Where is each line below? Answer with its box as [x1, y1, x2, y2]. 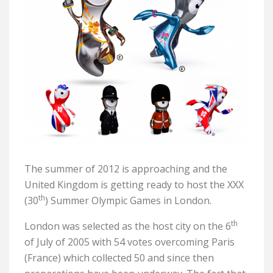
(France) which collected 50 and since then [24, 250, 214, 264]
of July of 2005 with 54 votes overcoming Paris [24, 235, 235, 249]
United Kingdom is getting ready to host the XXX [24, 177, 244, 191]
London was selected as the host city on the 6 [24, 219, 231, 233]
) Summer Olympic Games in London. [45, 193, 211, 207]
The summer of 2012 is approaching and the [24, 161, 227, 175]
